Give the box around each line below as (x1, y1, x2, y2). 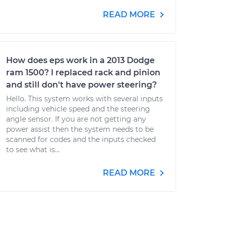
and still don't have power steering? (6, 80, 157, 90)
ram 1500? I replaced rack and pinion (6, 68, 160, 77)
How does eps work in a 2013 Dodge (6, 55, 155, 65)
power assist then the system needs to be (6, 125, 154, 134)
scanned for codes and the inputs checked (6, 135, 156, 144)
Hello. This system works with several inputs (6, 94, 163, 103)
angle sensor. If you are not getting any (6, 115, 146, 124)
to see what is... (6, 145, 60, 154)
